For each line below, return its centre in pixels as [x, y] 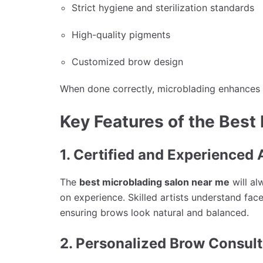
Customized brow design [127, 61]
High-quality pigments [121, 34]
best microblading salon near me [154, 182]
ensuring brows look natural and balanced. [154, 212]
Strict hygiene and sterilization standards [163, 7]
